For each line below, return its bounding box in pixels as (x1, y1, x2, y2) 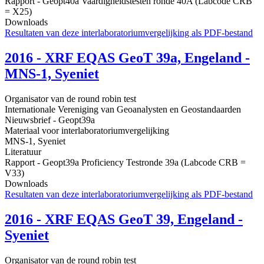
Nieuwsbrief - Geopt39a (5, 114, 95, 125)
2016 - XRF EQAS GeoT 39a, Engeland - (5, 50, 250, 66)
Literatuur (5, 146, 41, 157)
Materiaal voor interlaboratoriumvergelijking (5, 125, 169, 136)
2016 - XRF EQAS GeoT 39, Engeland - (5, 211, 243, 227)
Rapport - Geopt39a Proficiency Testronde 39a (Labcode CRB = (5, 157, 246, 167)
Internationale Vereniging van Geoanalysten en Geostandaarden (5, 104, 241, 114)
